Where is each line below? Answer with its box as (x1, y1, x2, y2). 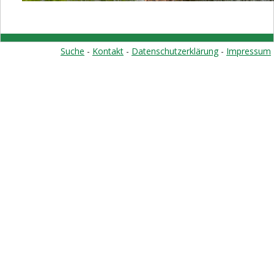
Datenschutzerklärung (131, 45, 218, 57)
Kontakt (92, 45, 124, 57)
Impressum (226, 45, 271, 57)
